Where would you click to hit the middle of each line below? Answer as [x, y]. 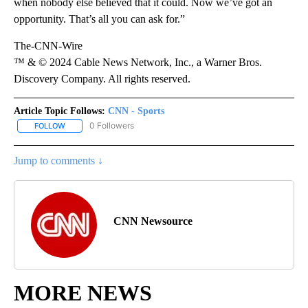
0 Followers [112, 125]
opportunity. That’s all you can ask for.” [99, 19]
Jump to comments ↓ [58, 161]
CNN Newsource [153, 221]
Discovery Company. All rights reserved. [102, 78]
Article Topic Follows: [59, 111]
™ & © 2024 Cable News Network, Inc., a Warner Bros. [138, 62]
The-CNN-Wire [48, 45]
